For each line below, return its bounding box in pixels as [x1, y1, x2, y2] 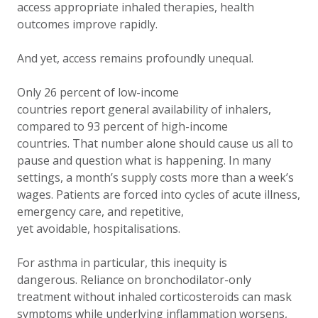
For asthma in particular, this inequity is [17, 255, 227, 270]
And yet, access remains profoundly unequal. [17, 50, 256, 66]
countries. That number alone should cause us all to [17, 136, 293, 151]
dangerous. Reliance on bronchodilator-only [17, 272, 251, 287]
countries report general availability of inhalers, [17, 102, 271, 117]
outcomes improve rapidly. [17, 16, 160, 32]
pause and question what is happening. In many [17, 153, 271, 168]
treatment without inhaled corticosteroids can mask [17, 289, 292, 305]
